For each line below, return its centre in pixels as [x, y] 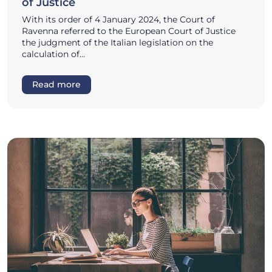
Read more [56, 85]
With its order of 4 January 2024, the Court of [118, 20]
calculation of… [53, 54]
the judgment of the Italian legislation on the [117, 43]
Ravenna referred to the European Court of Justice [129, 31]
